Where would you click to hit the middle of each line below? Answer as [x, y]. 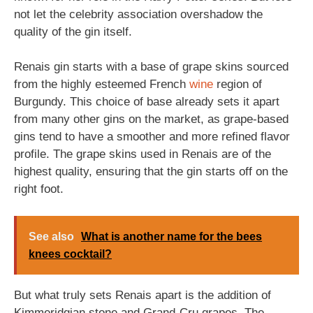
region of [238, 84]
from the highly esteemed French [102, 84]
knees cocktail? [70, 254]
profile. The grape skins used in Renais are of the [143, 154]
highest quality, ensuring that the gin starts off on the [151, 172]
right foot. [39, 189]
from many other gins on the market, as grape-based [151, 119]
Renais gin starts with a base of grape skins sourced [151, 67]
